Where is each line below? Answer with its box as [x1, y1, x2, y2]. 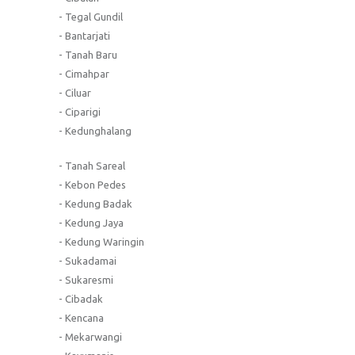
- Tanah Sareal [59, 159, 125, 171]
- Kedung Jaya [59, 216, 124, 228]
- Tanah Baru [59, 48, 117, 60]
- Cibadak [59, 292, 103, 304]
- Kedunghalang [59, 124, 132, 136]
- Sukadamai [59, 254, 116, 266]
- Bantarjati [59, 29, 110, 41]
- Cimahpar [59, 67, 109, 79]
